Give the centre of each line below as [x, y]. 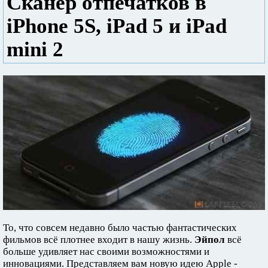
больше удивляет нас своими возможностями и [106, 251]
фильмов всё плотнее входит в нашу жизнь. [99, 239]
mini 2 [35, 49]
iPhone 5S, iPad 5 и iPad [117, 26]
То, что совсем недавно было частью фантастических [120, 227]
